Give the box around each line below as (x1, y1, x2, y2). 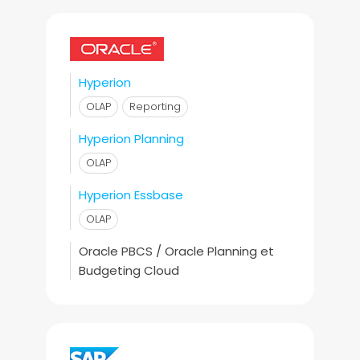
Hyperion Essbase (78, 186, 183, 203)
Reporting (129, 99, 181, 114)
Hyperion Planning (78, 130, 184, 147)
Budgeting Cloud (78, 262, 179, 279)
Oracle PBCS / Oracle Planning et (78, 243, 274, 260)
